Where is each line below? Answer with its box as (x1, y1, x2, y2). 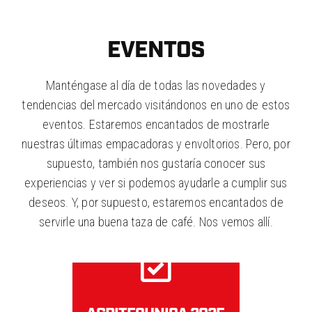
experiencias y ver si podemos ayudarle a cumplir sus (24, 175, 288, 190)
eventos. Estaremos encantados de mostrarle (42, 116, 270, 132)
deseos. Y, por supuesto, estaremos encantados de (29, 194, 283, 210)
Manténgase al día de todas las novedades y (46, 77, 266, 93)
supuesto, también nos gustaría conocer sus (46, 155, 266, 171)
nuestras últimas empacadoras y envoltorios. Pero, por (22, 136, 290, 151)
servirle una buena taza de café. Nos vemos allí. (39, 214, 273, 229)
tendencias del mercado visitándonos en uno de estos (22, 97, 290, 112)
